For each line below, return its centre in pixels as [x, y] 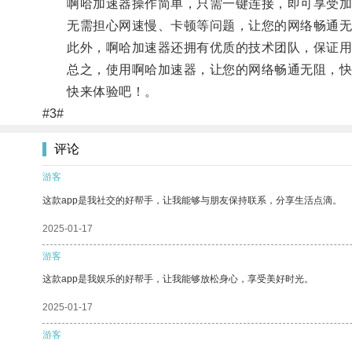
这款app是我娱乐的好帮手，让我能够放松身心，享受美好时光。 [178, 279]
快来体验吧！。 [100, 91]
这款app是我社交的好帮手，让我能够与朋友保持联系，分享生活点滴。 [192, 200]
